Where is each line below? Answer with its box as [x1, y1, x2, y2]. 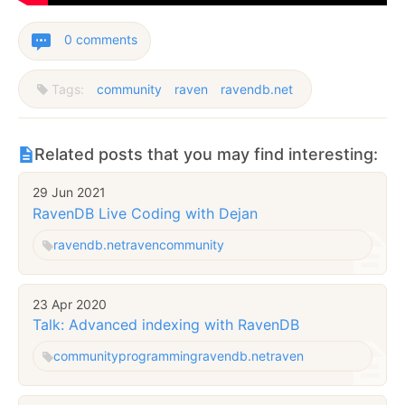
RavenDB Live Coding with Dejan [33, 203, 258, 222]
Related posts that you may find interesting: [34, 145, 378, 165]
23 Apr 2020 [33, 296, 107, 312]
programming [118, 348, 198, 364]
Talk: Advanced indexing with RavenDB [33, 316, 299, 334]
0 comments [64, 32, 137, 48]
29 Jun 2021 [33, 184, 106, 201]
